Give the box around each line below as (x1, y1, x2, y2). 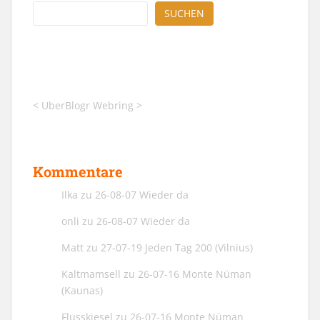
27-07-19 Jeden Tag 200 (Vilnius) (101, 240, 253, 254)
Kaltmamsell (61, 266, 121, 281)
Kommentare (33, 161, 123, 181)
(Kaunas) (61, 283, 103, 297)
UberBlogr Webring (41, 98, 134, 112)
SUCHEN (164, 6, 204, 20)
